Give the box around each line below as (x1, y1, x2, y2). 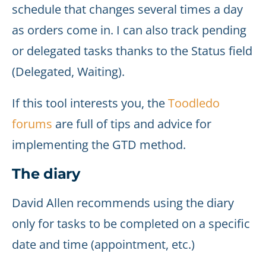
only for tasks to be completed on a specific (12, 216, 250, 232)
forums (12, 116, 52, 132)
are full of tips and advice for (52, 116, 211, 132)
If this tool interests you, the (12, 95, 168, 111)
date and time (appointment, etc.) (12, 236, 195, 252)
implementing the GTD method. (12, 137, 186, 153)
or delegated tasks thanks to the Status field (12, 43, 252, 59)
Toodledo (168, 95, 220, 111)
